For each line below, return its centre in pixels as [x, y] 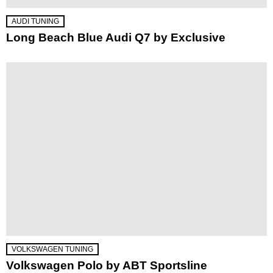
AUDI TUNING [35, 22]
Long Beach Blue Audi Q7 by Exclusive [116, 38]
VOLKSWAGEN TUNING [52, 250]
